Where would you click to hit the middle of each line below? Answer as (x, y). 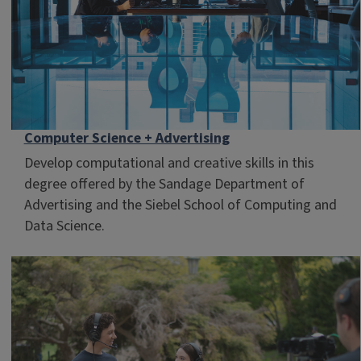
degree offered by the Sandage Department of (164, 185)
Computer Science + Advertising (127, 139)
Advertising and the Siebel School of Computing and (180, 205)
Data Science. (66, 226)
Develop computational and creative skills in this (169, 164)
